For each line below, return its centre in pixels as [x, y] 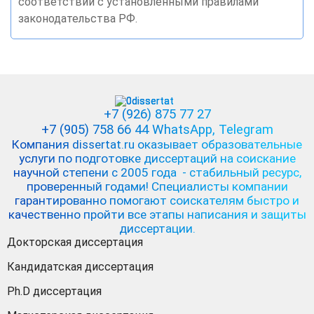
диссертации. [157, 228]
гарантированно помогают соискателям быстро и [157, 200]
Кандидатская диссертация [80, 266]
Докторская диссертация [75, 242]
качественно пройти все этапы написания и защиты [157, 214]
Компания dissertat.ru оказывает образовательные [157, 144]
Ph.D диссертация [54, 291]
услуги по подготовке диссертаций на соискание [157, 158]
